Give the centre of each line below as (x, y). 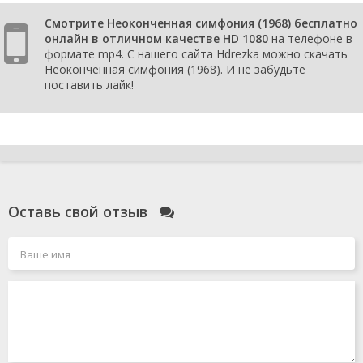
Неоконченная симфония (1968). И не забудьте (175, 70)
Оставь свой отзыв (80, 212)
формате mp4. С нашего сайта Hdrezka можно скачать (196, 54)
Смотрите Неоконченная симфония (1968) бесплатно (201, 23)
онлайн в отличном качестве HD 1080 (156, 39)
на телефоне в (310, 39)
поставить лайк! (89, 85)
